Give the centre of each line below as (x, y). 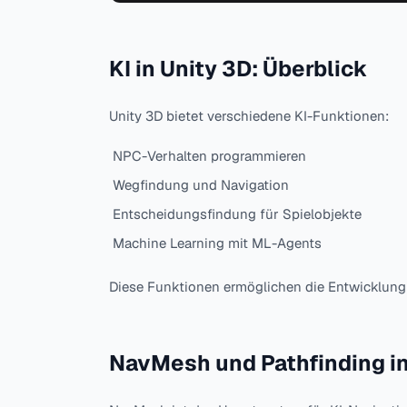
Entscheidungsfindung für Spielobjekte (237, 214)
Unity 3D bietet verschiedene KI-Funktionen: (249, 116)
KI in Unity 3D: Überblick (238, 69)
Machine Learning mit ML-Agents (217, 243)
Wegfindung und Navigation (201, 185)
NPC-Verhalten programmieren (209, 156)
